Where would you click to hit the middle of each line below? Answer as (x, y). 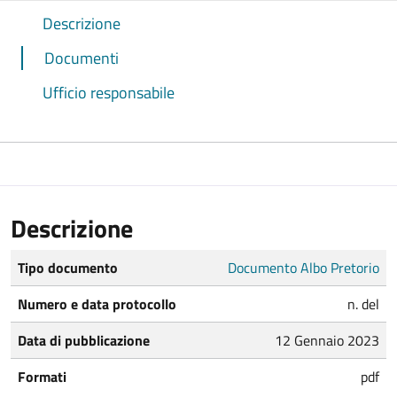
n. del (363, 304)
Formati (42, 376)
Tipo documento (68, 267)
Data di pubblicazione (84, 340)
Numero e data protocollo (97, 304)
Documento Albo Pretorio (304, 267)
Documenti (82, 58)
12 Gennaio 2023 (327, 340)
